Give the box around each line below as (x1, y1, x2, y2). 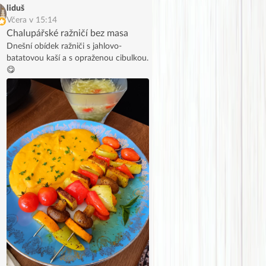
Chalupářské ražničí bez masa (7, 28, 128, 38)
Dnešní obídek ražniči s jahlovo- (7, 42, 122, 50)
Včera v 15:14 (7, 15, 57, 24)
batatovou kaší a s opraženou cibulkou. (7, 53, 148, 62)
